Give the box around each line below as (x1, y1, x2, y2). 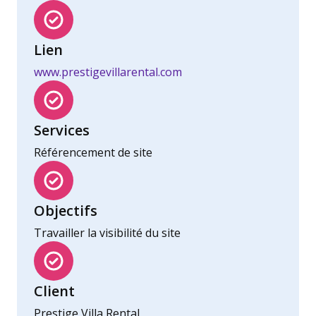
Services (34, 121, 90, 140)
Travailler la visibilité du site (34, 225, 181, 241)
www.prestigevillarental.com (34, 64, 182, 80)
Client (34, 281, 75, 301)
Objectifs (34, 201, 97, 221)
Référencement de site (34, 145, 152, 161)
